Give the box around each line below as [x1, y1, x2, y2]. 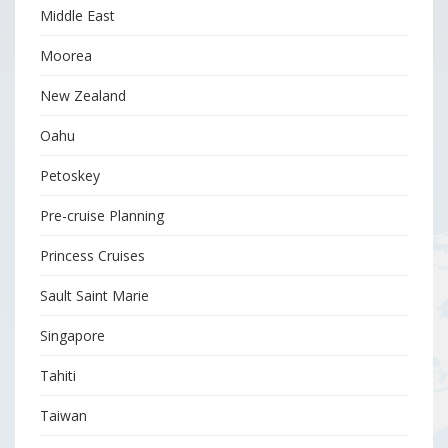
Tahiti [40, 365, 76, 385]
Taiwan [40, 405, 87, 425]
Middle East [40, 5, 115, 25]
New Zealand [40, 85, 126, 105]
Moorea [40, 45, 92, 65]
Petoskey [40, 165, 100, 185]
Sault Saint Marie [40, 285, 149, 305]
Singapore [40, 325, 105, 345]
